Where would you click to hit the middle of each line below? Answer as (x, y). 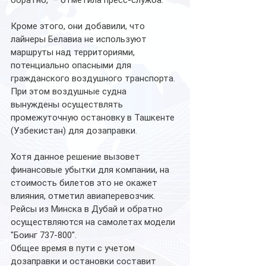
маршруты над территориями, (74, 53)
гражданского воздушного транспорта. (94, 79)
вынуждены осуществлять (68, 105)
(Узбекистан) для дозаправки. (75, 131)
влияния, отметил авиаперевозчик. (84, 196)
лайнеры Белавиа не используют (80, 39)
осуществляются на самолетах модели (94, 222)
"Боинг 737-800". (45, 235)
